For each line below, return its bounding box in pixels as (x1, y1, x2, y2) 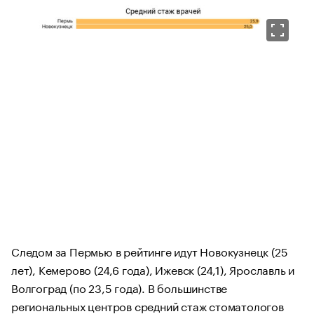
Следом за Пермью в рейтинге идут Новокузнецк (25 (11, 241, 288, 259)
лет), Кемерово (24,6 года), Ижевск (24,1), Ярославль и (11, 259, 295, 278)
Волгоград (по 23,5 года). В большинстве (11, 278, 228, 296)
